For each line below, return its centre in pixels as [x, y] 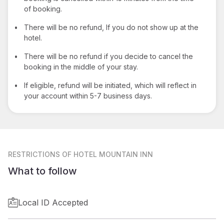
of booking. [43, 8]
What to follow [42, 171]
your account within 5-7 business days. [88, 95]
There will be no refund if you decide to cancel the [108, 56]
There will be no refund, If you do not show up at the [111, 27]
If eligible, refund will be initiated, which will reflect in [110, 85]
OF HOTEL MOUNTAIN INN [107, 154]
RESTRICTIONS [34, 154]
